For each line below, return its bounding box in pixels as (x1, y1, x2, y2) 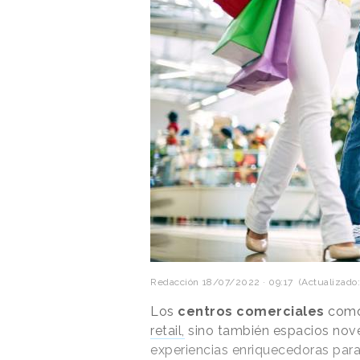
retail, (150, 322, 185, 338)
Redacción (150, 276, 199, 288)
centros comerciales (174, 303, 328, 319)
